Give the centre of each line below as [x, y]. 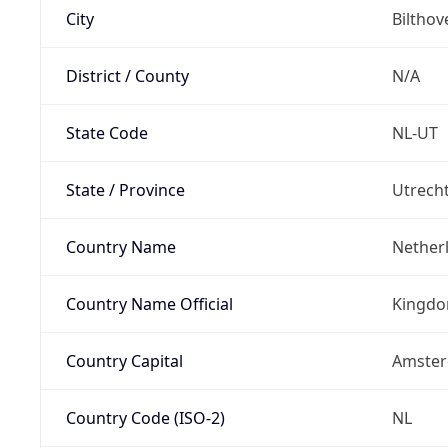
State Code [106, 132]
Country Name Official [149, 303]
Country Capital [124, 360]
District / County [127, 75]
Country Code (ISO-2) [145, 417]
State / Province [125, 189]
